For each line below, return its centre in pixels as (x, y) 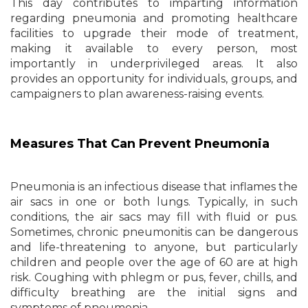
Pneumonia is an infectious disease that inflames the (154, 187)
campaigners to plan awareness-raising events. (137, 94)
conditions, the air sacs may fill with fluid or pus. (154, 217)
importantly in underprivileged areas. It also (154, 64)
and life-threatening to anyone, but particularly (154, 247)
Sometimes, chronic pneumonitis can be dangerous (154, 232)
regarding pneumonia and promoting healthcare (154, 18)
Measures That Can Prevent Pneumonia (140, 144)
